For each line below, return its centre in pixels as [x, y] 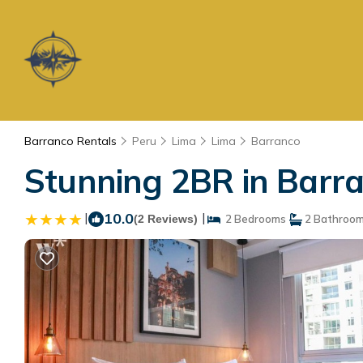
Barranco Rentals [72, 141]
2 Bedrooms [253, 219]
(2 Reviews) [166, 219]
